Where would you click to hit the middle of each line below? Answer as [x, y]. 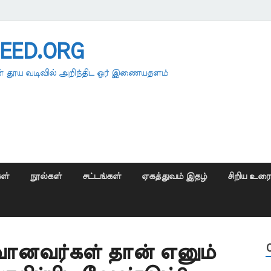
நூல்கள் [46, 176]
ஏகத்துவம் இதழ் [174, 176]
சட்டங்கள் [102, 176]
